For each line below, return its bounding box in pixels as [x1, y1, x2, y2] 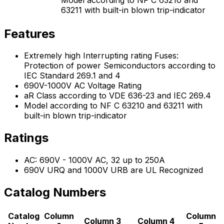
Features [4, 26, 55, 41]
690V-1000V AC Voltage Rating [24, 80, 141, 91]
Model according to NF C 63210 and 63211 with [24, 100, 202, 111]
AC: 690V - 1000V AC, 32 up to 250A [24, 155, 165, 165]
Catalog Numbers [4, 185, 106, 200]
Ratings [4, 130, 48, 145]
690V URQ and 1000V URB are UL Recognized [24, 165, 203, 175]
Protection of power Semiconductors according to [24, 60, 215, 71]
